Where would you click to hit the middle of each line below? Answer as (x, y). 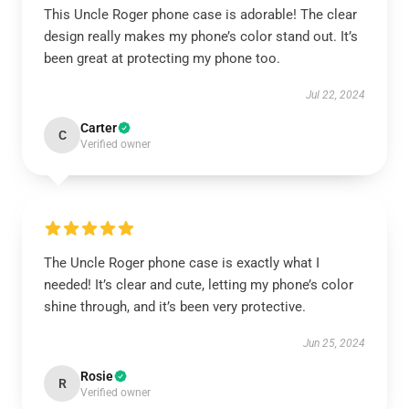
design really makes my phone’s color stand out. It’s (201, 37)
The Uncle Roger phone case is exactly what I (182, 263)
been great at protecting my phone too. (162, 58)
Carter (99, 128)
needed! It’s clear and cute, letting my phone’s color (199, 285)
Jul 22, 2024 (336, 95)
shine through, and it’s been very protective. (175, 307)
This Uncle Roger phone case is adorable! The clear (200, 15)
